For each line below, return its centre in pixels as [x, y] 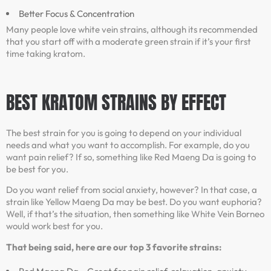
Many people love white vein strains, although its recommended [132, 29]
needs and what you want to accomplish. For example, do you [128, 145]
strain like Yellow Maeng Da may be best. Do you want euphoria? [134, 202]
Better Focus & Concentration [77, 13]
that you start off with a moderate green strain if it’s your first [129, 41]
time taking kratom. [46, 53]
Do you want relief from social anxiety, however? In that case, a [132, 190]
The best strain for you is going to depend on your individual [124, 133]
